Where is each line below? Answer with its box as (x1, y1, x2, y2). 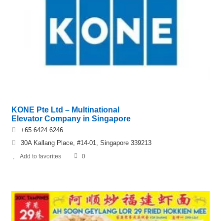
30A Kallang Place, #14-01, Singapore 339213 (21, 139, 151, 147)
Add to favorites (20, 152, 61, 160)
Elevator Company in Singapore (11, 114, 131, 123)
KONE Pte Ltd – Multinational (11, 105, 119, 114)
